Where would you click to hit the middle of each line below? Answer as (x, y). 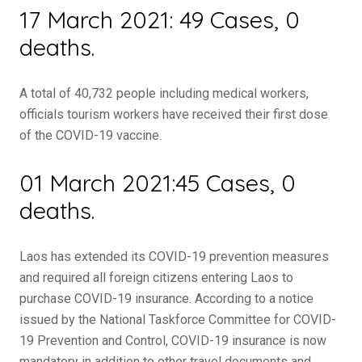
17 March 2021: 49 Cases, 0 (160, 19)
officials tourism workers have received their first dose (174, 114)
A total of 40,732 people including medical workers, (164, 93)
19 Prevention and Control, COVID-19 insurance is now (173, 341)
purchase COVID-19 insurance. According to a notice (166, 299)
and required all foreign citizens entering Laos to (156, 278)
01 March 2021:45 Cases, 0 (158, 183)
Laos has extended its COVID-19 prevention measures (174, 257)
